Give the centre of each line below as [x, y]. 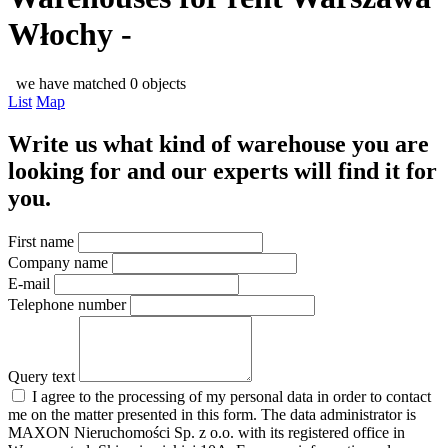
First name [41, 241]
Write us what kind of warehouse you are [218, 143]
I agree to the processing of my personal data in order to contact [229, 396]
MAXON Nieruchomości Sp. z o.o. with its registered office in [206, 432]
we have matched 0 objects [97, 83]
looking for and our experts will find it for [222, 170]
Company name [58, 262]
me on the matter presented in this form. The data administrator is [212, 414]
